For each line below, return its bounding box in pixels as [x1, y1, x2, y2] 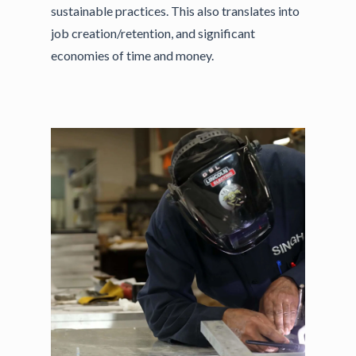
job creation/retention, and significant [51, 25, 256, 41]
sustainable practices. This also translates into [51, 2, 300, 18]
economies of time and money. [51, 47, 215, 63]
